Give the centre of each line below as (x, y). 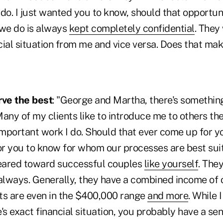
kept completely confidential (132, 29)
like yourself (171, 164)
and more (168, 196)
